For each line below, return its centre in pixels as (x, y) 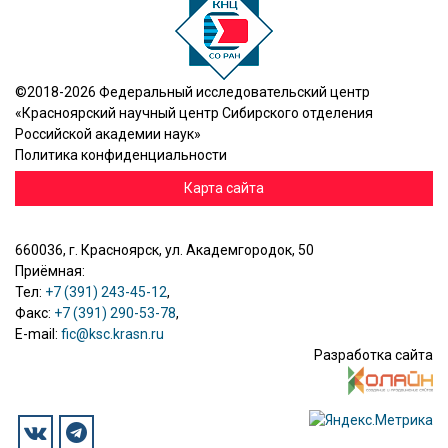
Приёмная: (50, 271)
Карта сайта (224, 188)
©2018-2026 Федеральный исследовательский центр (192, 92)
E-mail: (38, 334)
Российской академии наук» (108, 134)
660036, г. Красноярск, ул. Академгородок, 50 (164, 250)
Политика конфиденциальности (121, 155)
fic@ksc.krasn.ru (112, 334)
